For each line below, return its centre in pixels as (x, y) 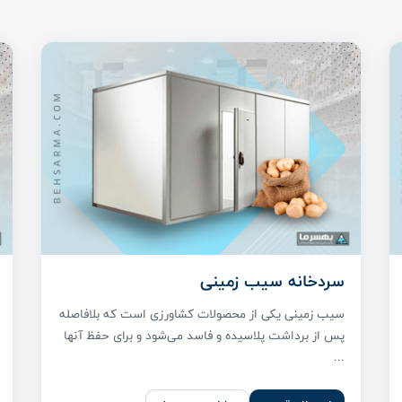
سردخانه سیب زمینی (272, 281)
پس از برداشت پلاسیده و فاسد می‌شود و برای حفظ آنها (204, 335)
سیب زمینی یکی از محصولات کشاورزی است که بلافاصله (202, 314)
